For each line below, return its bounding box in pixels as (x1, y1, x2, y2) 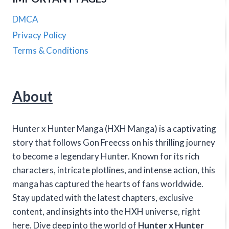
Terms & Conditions (12, 44, 88, 56)
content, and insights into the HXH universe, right (12, 205, 200, 217)
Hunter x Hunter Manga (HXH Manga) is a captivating (12, 123, 216, 134)
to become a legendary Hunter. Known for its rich (12, 150, 199, 162)
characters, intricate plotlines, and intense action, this (12, 164, 215, 175)
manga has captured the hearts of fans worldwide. (12, 178, 203, 189)
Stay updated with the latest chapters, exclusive (12, 192, 193, 203)
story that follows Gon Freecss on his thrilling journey (12, 136, 215, 148)
